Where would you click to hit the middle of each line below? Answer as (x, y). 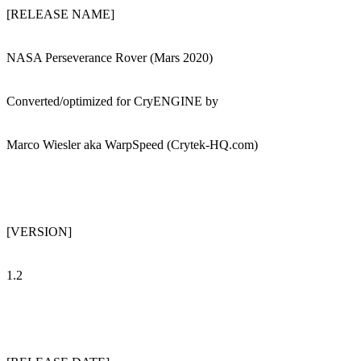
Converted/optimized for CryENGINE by (112, 102)
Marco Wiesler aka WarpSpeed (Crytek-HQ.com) (132, 145)
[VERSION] (39, 232)
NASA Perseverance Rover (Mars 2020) (110, 58)
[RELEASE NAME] (60, 15)
